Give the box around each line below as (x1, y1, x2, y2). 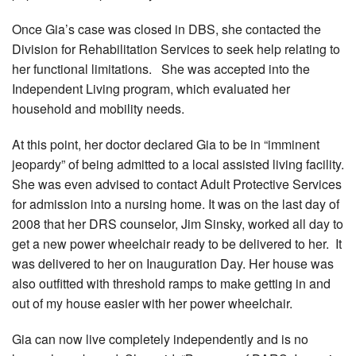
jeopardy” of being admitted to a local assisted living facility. (12, 155, 344, 174)
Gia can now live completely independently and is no (12, 330, 308, 349)
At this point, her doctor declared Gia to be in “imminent (12, 135, 319, 154)
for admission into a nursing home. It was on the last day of (12, 195, 339, 214)
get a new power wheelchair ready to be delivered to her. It (12, 234, 342, 253)
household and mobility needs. (12, 99, 188, 118)
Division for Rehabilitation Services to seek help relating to (12, 40, 340, 59)
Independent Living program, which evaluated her (12, 79, 290, 99)
